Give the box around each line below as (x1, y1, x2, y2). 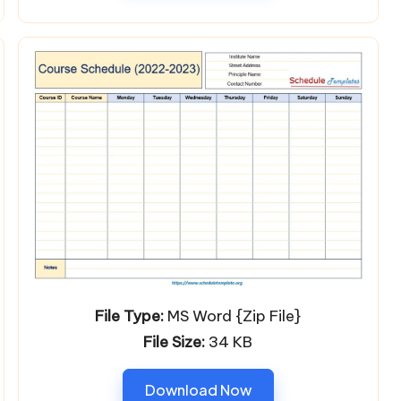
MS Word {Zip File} (164, 305, 302, 326)
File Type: (95, 305, 165, 326)
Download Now (144, 380, 252, 399)
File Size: (143, 331, 206, 352)
